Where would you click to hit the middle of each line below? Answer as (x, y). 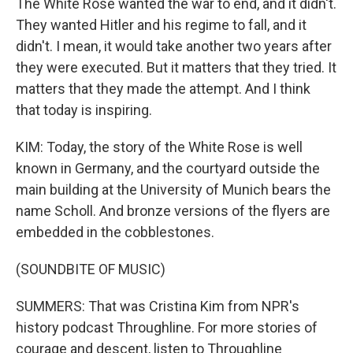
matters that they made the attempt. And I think (163, 89)
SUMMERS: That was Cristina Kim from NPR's (158, 306)
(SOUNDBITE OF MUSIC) (91, 269)
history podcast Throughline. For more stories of (167, 327)
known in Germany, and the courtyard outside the (168, 168)
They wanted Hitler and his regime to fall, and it (161, 25)
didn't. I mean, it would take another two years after (174, 46)
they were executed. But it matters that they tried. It (176, 67)
